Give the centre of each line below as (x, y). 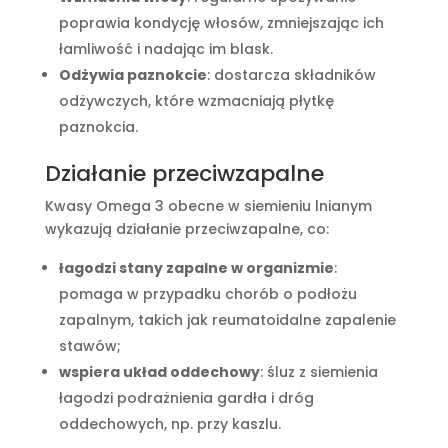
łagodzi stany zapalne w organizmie (196, 268)
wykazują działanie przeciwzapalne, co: (186, 229)
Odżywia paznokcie (132, 75)
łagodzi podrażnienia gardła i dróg (186, 398)
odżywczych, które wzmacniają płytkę (196, 101)
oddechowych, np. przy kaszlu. (169, 424)
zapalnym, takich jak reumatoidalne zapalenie (227, 320)
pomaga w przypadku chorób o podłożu (207, 294)
